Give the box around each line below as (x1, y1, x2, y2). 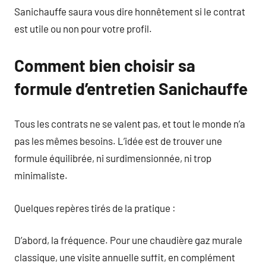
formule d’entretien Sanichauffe (14, 78, 248, 99)
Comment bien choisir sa (14, 55, 195, 75)
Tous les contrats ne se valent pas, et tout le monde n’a (14, 118, 245, 129)
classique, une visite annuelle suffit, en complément (14, 251, 235, 263)
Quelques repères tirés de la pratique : (14, 201, 176, 214)
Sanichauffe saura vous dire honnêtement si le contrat (14, 5, 245, 17)
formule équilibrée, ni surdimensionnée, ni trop (14, 152, 211, 164)
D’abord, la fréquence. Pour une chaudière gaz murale (14, 234, 242, 246)
